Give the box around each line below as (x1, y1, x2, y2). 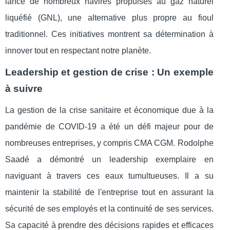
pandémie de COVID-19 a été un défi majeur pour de (5, 122, 214, 131)
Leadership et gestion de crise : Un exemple (5, 67, 214, 78)
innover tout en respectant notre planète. (5, 46, 151, 55)
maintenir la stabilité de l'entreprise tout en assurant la (5, 188, 214, 197)
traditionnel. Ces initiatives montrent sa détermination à (5, 30, 214, 39)
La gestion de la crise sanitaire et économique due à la (5, 106, 214, 115)
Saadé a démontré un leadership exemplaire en (5, 155, 214, 164)
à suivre (5, 83, 43, 94)
